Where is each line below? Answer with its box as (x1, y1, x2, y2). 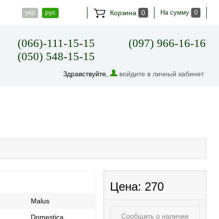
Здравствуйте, (63, 70, 110, 78)
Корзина (108, 9, 138, 17)
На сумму (160, 9, 191, 16)
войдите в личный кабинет (119, 70, 204, 78)
